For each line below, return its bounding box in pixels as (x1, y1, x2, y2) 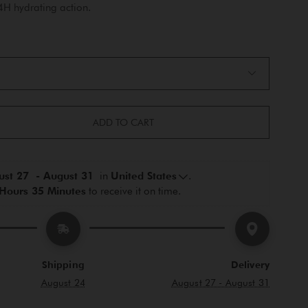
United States (110, 170, 177, 183)
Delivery (230, 259, 270, 271)
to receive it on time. (86, 185, 181, 198)
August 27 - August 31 (171, 277, 270, 289)
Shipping (41, 259, 85, 271)
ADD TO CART (93, 117, 155, 129)
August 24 (41, 277, 85, 289)
